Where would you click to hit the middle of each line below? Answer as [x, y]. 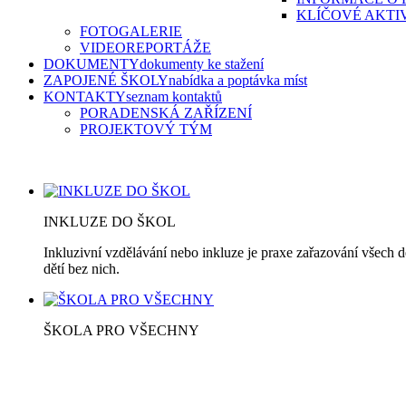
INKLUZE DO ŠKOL [110, 222]
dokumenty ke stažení [202, 64]
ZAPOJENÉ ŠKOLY [106, 80]
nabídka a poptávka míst [238, 80]
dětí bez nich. [82, 269]
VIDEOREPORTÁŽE [145, 48]
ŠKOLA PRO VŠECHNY [121, 330]
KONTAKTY [85, 97]
